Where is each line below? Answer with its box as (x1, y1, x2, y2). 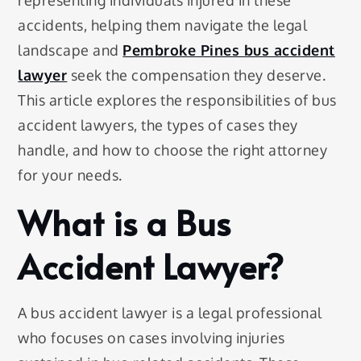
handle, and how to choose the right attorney (18, 141, 328, 160)
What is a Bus (18, 199, 231, 247)
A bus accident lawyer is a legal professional (18, 304, 322, 322)
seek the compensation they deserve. (67, 66, 326, 85)
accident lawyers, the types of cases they (18, 116, 298, 135)
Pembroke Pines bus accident (122, 41, 335, 60)
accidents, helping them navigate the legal (18, 16, 308, 35)
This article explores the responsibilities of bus (18, 91, 337, 110)
